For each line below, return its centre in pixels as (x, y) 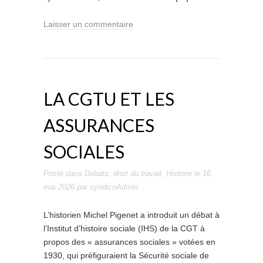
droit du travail (137, 173)
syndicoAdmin (114, 187)
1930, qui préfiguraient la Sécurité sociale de (126, 255)
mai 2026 (59, 187)
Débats (97, 173)
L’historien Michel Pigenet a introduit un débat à (131, 215)
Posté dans (64, 173)
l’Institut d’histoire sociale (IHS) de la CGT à (124, 228)
